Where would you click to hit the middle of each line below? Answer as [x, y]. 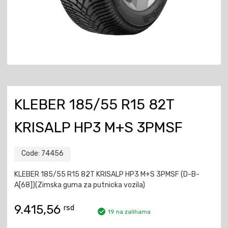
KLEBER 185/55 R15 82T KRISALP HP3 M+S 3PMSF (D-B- [107, 174]
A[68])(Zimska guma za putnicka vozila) [80, 185]
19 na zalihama [129, 211]
